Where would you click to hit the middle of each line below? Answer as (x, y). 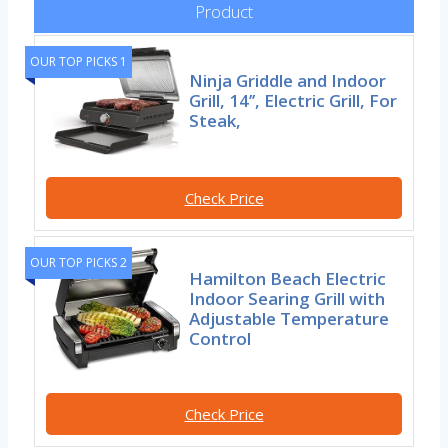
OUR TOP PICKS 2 (78, 262)
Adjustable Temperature (289, 319)
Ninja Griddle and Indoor (288, 80)
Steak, (215, 120)
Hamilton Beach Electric (288, 279)
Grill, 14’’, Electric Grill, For (293, 100)
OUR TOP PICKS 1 (78, 62)
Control (220, 339)
